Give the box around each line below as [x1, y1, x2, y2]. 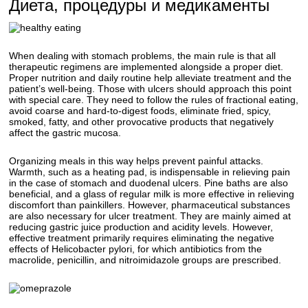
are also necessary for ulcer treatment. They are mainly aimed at [9, 210, 291, 221]
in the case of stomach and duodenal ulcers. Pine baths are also [9, 177, 289, 188]
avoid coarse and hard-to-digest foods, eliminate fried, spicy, [9, 105, 272, 116]
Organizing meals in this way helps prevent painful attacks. [9, 155, 264, 166]
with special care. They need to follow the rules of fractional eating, [9, 94, 299, 105]
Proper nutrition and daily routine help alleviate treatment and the [9, 72, 292, 83]
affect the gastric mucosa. [9, 127, 122, 138]
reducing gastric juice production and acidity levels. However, [9, 221, 274, 232]
